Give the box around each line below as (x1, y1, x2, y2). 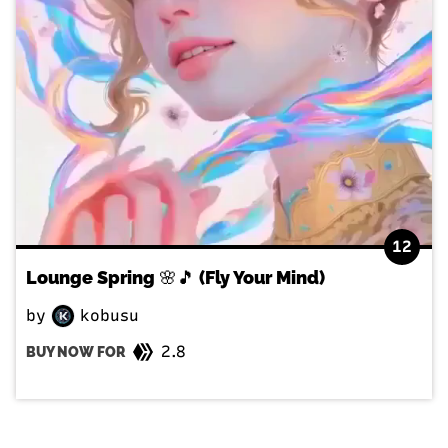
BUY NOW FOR (26, 344, 125, 361)
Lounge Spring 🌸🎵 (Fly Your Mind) (26, 266, 325, 288)
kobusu (75, 305, 139, 325)
